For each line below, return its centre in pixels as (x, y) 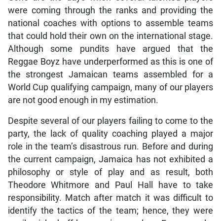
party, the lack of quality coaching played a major (110, 134)
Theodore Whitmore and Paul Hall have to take (110, 185)
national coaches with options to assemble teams (110, 23)
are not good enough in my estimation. (83, 100)
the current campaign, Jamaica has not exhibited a (110, 160)
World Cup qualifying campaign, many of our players (110, 88)
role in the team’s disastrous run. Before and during (110, 147)
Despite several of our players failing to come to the (110, 121)
